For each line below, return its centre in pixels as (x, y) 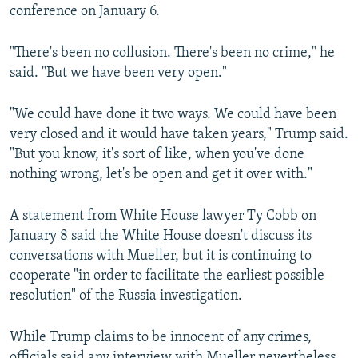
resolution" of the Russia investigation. (126, 296)
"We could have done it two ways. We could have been (173, 115)
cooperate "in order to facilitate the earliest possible (167, 276)
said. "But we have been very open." (118, 74)
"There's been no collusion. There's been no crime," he (172, 54)
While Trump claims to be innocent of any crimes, (161, 338)
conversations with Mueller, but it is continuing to (161, 257)
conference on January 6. (85, 12)
